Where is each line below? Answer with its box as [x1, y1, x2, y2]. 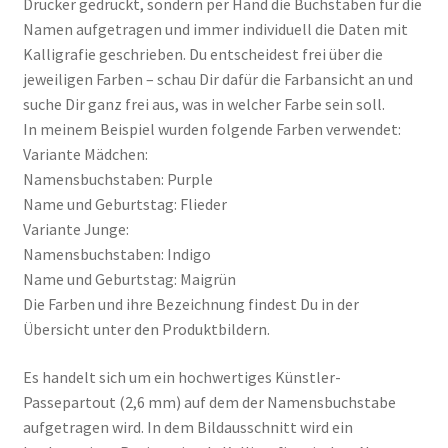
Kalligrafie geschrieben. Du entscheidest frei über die [22, 44, 383, 65]
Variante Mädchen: [22, 144, 148, 165]
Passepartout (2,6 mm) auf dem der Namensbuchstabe [22, 391, 396, 412]
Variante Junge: [22, 219, 129, 240]
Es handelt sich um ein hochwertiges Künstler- [22, 366, 341, 387]
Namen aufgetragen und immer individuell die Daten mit [22, 19, 408, 40]
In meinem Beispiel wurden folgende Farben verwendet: [22, 119, 401, 140]
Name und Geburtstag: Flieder [22, 194, 227, 215]
